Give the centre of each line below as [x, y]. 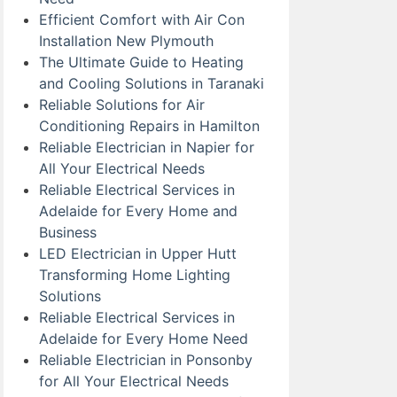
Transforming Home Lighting [135, 275]
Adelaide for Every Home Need [144, 339]
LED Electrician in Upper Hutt [138, 253]
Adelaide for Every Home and [138, 211]
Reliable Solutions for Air [122, 105]
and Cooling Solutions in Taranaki [152, 83]
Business [68, 232]
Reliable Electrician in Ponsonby [146, 360]
